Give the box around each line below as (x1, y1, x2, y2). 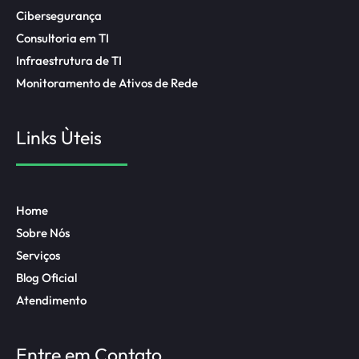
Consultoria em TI (16, 30, 109, 46)
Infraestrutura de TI (16, 53, 122, 69)
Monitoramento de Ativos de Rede (16, 75, 198, 91)
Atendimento (16, 292, 87, 309)
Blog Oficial (16, 270, 77, 286)
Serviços (16, 248, 60, 264)
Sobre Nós (16, 225, 70, 241)
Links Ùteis (16, 126, 102, 150)
